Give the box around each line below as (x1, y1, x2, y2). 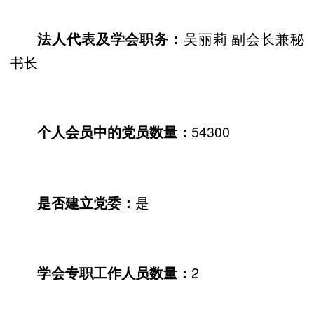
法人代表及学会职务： (37, 28, 184, 48)
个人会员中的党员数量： (37, 122, 192, 142)
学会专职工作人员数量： (37, 263, 192, 283)
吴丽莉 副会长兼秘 (183, 27, 305, 48)
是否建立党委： (37, 192, 136, 212)
